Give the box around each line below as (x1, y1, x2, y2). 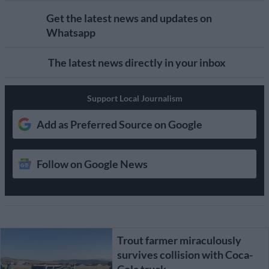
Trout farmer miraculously (116, 233, 241, 247)
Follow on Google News (37, 157, 148, 171)
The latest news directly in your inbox (48, 55, 226, 69)
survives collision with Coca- (116, 247, 253, 261)
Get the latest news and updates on (46, 11, 212, 25)
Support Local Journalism (86, 92, 183, 103)
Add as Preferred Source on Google (37, 117, 202, 131)
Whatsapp (46, 25, 95, 39)
